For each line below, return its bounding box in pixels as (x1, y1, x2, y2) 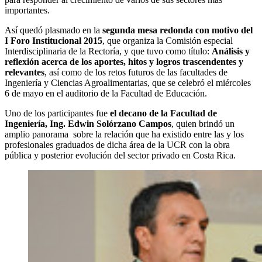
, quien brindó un (171, 118, 235, 129)
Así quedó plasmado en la (5, 25, 102, 35)
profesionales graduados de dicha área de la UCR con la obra (5, 139, 230, 150)
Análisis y (212, 46, 250, 56)
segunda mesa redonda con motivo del (102, 25, 253, 35)
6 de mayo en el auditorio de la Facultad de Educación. (5, 88, 207, 98)
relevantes (5, 67, 44, 77)
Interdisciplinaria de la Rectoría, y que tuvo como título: (5, 46, 212, 56)
